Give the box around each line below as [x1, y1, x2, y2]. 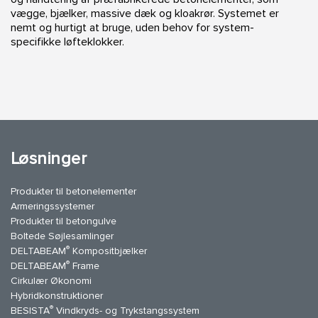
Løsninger [11, 148, 87, 169]
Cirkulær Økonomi [11, 275, 92, 287]
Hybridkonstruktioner [11, 290, 103, 302]
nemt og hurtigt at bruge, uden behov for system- [11, 21, 254, 35]
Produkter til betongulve [11, 215, 116, 227]
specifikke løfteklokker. [11, 35, 124, 49]
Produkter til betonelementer [11, 185, 136, 197]
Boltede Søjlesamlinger [11, 230, 114, 242]
